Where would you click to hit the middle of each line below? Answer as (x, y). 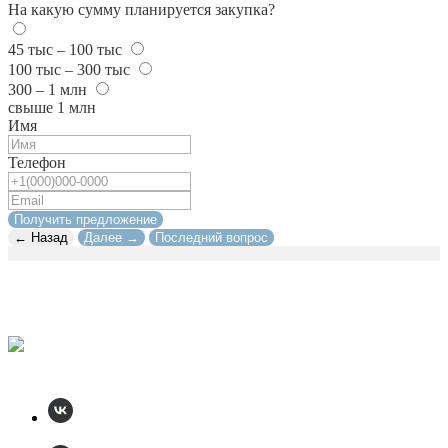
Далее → (111, 237)
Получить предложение (85, 219)
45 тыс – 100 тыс (65, 49)
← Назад (41, 237)
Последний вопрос (211, 237)
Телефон (37, 162)
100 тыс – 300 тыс (69, 69)
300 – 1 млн (47, 89)
